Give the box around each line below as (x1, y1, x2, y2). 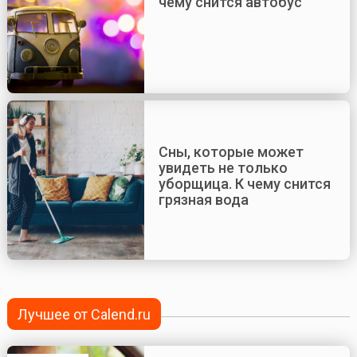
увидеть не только (158, 159, 288, 176)
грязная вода (158, 190, 249, 208)
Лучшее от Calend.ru (18, 305, 151, 323)
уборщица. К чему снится (158, 175, 331, 192)
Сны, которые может (158, 143, 304, 160)
